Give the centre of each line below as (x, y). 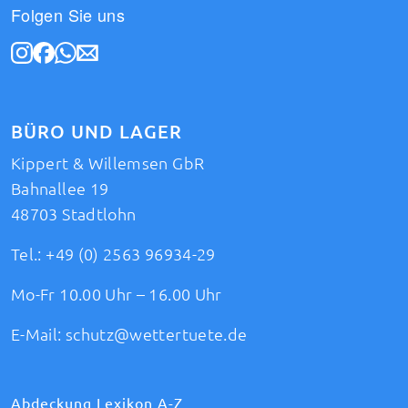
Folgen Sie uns (68, 14)
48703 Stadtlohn (74, 214)
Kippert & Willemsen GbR (108, 163)
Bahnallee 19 (60, 188)
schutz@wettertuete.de (156, 334)
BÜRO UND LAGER (97, 131)
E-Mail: (38, 334)
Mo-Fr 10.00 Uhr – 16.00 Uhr (117, 294)
